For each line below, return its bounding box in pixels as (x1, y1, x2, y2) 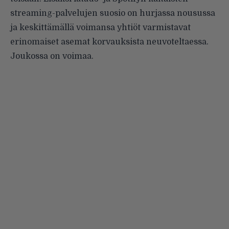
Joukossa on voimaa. (10, 51, 94, 61)
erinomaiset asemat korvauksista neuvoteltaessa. (10, 37, 209, 47)
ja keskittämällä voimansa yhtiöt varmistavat (10, 22, 191, 32)
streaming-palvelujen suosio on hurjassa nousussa (10, 8, 215, 18)
